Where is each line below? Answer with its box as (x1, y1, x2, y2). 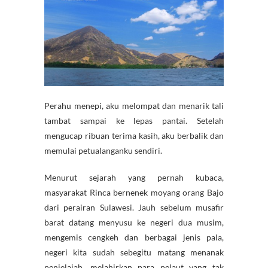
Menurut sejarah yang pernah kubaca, (44, 172, 224, 183)
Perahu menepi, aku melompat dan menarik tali (44, 100, 224, 111)
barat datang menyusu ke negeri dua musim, (44, 217, 224, 228)
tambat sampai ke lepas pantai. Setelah (44, 115, 224, 126)
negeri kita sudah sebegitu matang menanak (44, 247, 224, 258)
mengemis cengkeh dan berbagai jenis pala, (44, 232, 224, 243)
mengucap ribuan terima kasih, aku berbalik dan (44, 130, 224, 141)
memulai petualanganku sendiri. (44, 145, 162, 156)
